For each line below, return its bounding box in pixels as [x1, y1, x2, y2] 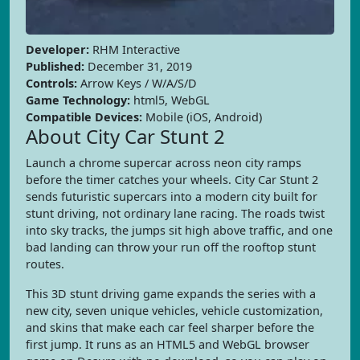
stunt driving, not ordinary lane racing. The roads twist [26, 206, 325, 221]
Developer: [26, 42, 89, 57]
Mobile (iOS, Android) [142, 109, 262, 125]
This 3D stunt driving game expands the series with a [26, 286, 316, 301]
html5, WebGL [130, 92, 210, 108]
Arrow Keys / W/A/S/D [77, 76, 197, 91]
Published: [26, 59, 84, 74]
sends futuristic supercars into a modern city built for [26, 189, 317, 204]
